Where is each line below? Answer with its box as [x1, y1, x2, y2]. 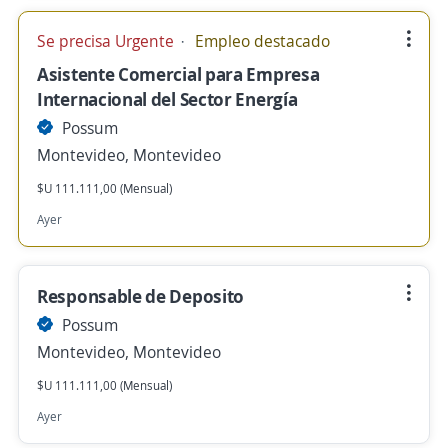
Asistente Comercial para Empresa [37, 62, 320, 86]
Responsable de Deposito [37, 284, 245, 308]
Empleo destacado [191, 30, 330, 52]
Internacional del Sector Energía [37, 87, 298, 111]
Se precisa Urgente [37, 30, 178, 52]
